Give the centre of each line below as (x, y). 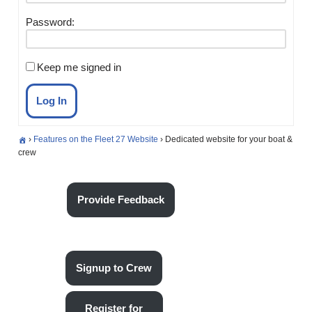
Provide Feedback (121, 200)
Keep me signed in (79, 67)
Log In (52, 100)
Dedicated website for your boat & (229, 139)
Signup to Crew (114, 268)
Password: (50, 22)
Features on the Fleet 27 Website (96, 139)
